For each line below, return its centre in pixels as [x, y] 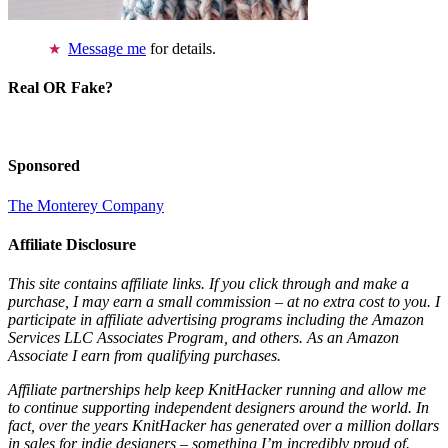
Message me [107, 48]
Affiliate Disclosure [72, 244]
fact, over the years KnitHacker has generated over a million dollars [223, 426]
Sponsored [44, 166]
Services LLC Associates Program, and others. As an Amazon [203, 338]
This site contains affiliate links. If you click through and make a [208, 284]
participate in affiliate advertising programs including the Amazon [216, 320]
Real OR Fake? [60, 87]
